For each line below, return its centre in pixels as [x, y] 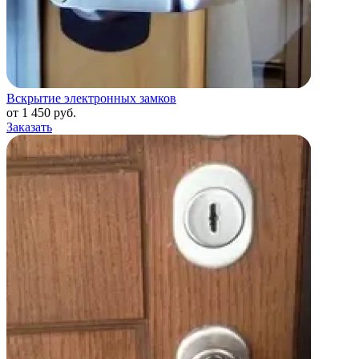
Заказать [29, 127]
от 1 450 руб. [41, 113]
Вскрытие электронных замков [91, 99]
